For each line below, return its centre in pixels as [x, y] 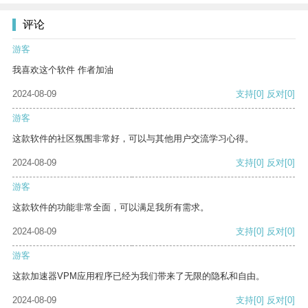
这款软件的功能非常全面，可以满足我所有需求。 [111, 208]
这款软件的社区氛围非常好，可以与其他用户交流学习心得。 [133, 139]
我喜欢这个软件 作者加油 [63, 70]
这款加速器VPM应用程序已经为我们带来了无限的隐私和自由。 [139, 276]
